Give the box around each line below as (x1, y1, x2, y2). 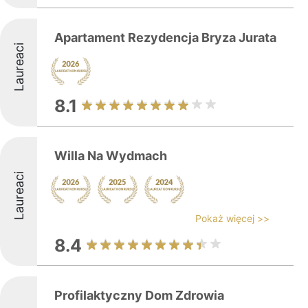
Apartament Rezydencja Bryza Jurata (54, 30, 276, 45)
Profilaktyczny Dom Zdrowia (54, 288, 224, 302)
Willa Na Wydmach (54, 148, 167, 163)
